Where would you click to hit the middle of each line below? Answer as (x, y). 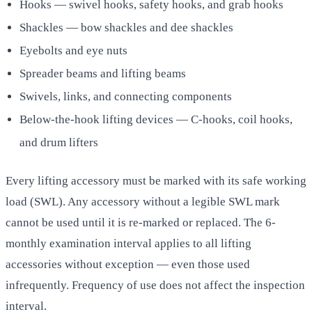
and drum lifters (59, 142)
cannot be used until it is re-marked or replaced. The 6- (141, 222)
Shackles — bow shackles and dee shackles (126, 27)
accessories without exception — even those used (128, 264)
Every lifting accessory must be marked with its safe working (156, 180)
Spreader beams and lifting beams (103, 73)
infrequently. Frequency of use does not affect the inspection (155, 285)
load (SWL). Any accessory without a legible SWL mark (143, 201)
